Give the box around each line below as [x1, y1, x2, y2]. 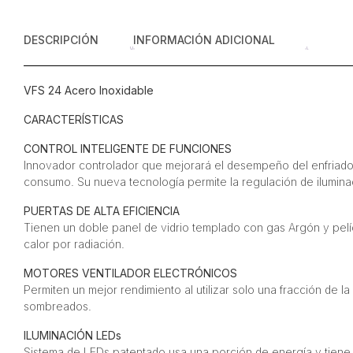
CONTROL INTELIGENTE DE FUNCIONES [23, 141, 232, 155]
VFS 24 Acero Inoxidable [23, 83, 154, 97]
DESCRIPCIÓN [23, 32, 98, 46]
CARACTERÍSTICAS [23, 112, 124, 126]
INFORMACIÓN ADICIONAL [132, 32, 275, 46]
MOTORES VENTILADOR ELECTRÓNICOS [23, 266, 237, 280]
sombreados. [23, 299, 91, 313]
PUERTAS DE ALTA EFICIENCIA [23, 203, 180, 217]
